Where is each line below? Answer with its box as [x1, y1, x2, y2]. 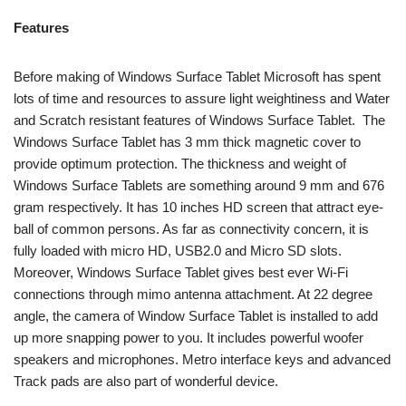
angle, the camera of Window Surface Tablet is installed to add [14, 307, 378, 324]
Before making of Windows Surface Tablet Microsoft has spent [14, 68, 381, 84]
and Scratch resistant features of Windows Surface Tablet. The [14, 111, 385, 128]
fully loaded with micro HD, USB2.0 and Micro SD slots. [14, 242, 342, 258]
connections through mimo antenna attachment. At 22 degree [14, 285, 372, 302]
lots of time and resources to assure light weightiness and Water [14, 90, 390, 106]
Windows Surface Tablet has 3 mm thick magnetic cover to [14, 133, 361, 150]
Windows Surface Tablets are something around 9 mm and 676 [14, 177, 384, 193]
